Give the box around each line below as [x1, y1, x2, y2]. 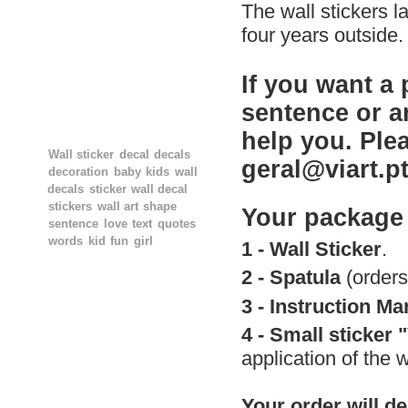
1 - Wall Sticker [241, 237, 382, 260]
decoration [48, 165, 109, 179]
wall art [97, 199, 138, 214]
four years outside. [241, 24, 403, 46]
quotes [158, 217, 196, 231]
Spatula [270, 266, 341, 289]
